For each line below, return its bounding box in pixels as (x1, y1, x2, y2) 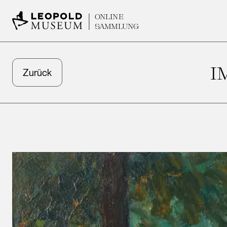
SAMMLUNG (95, 21, 139, 30)
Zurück (23, 67, 52, 78)
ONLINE (95, 12, 124, 21)
